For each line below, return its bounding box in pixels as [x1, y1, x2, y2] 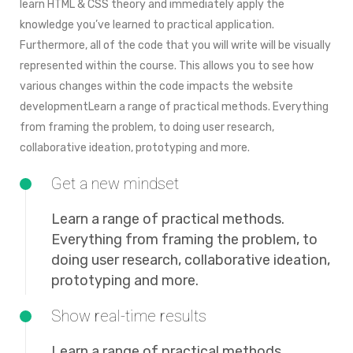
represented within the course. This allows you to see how [20, 59, 314, 72]
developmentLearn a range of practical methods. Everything [20, 100, 329, 113]
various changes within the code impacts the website [20, 80, 293, 93]
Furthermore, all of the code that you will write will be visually [20, 39, 331, 52]
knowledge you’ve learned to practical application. [20, 18, 274, 32]
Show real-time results [51, 307, 206, 325]
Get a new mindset [51, 174, 179, 193]
